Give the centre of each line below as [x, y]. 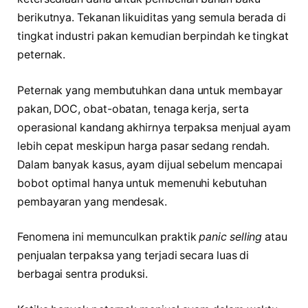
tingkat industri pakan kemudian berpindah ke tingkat [153, 36]
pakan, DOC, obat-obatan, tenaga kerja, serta [133, 109]
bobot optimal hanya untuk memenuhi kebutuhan [142, 183]
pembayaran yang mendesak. [92, 201]
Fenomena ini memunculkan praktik [108, 237]
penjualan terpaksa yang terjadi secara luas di [133, 256]
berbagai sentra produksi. [83, 274]
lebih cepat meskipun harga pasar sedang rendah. [144, 146]
